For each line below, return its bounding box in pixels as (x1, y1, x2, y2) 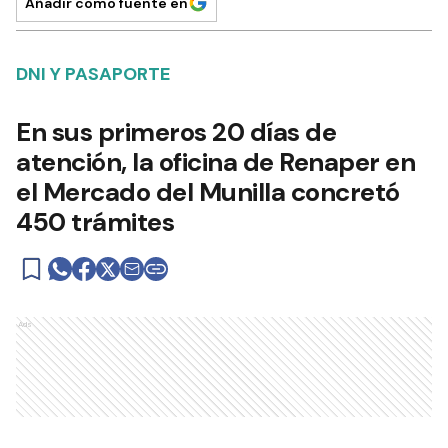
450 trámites (16, 205, 174, 239)
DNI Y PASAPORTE (16, 62, 170, 86)
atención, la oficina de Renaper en (16, 145, 415, 179)
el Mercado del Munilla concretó (16, 175, 400, 209)
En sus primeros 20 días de (16, 115, 336, 149)
